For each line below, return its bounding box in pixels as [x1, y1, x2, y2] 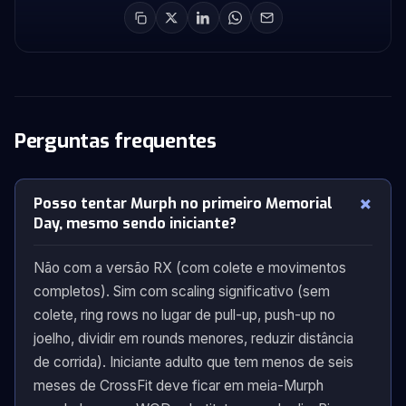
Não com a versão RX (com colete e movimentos [34, 259, 346, 276]
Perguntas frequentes [14, 128, 217, 154]
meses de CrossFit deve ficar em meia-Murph [34, 377, 324, 394]
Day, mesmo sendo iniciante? [34, 214, 237, 233]
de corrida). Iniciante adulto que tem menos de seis [34, 353, 353, 371]
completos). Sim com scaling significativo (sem [34, 283, 330, 300]
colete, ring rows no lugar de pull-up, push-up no [34, 306, 335, 324]
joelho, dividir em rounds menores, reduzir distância [34, 330, 353, 347]
